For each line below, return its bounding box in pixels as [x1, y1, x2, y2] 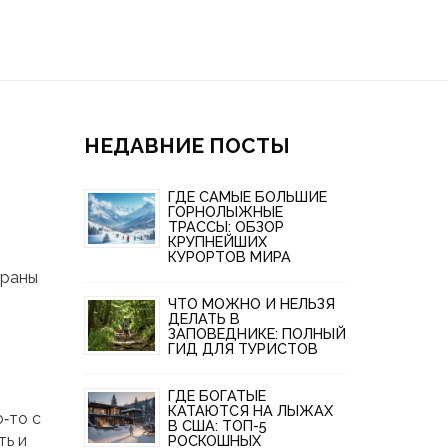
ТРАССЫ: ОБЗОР [167, 217, 284, 235]
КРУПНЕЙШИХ [167, 232, 267, 250]
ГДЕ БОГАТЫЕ [167, 387, 266, 405]
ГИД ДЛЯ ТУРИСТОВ [167, 339, 318, 357]
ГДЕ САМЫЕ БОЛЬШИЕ [167, 187, 327, 205]
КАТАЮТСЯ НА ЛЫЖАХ [167, 402, 333, 420]
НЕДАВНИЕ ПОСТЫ [83, 133, 290, 158]
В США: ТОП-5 [167, 417, 267, 435]
